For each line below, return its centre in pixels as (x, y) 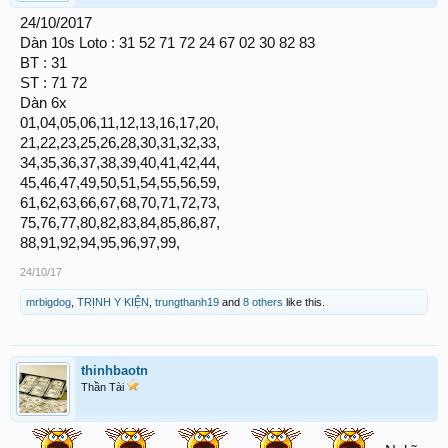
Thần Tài (104, 387)
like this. (304, 302)
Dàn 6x (43, 103)
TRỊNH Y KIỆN (113, 302)
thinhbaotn (114, 370)
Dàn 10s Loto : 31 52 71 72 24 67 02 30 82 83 (167, 43)
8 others (263, 302)
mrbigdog (48, 302)
